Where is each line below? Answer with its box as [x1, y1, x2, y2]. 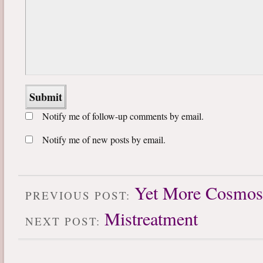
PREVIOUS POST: [25, 188, 134, 203]
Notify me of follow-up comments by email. [42, 110, 204, 123]
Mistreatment [104, 207, 198, 231]
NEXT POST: [25, 214, 104, 229]
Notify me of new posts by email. [42, 133, 166, 146]
